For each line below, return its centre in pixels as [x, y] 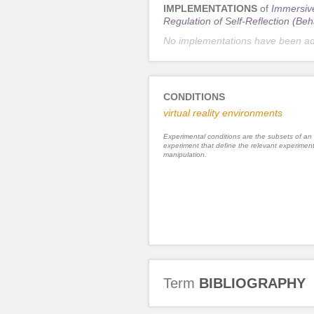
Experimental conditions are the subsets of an [237, 136]
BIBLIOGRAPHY [252, 283]
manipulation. [185, 154]
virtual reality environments [223, 112]
